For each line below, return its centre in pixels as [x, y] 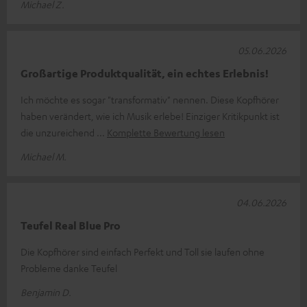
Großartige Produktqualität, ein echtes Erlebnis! [145, 74]
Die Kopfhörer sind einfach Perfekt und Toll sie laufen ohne [143, 252]
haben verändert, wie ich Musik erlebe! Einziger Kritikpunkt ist [150, 116]
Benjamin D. [46, 292]
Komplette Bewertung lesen [166, 133]
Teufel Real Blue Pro [71, 226]
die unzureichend [59, 133]
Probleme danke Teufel [69, 268]
